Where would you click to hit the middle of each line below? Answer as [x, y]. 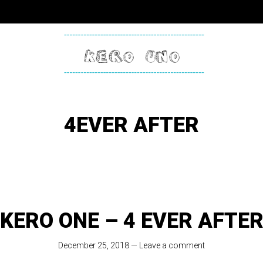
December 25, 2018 [94, 245]
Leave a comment [172, 245]
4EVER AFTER [131, 125]
